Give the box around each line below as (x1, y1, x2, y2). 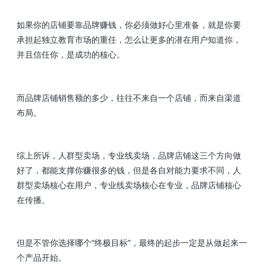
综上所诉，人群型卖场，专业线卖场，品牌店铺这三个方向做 (17, 149, 242, 161)
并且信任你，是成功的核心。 (17, 49, 125, 61)
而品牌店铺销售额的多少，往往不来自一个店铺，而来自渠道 (17, 91, 242, 103)
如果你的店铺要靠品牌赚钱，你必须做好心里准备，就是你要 (17, 19, 242, 31)
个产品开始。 (17, 252, 67, 264)
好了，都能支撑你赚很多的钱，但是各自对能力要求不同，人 (17, 164, 242, 176)
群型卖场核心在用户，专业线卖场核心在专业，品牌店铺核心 (17, 179, 242, 191)
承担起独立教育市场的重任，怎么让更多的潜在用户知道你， (17, 34, 242, 46)
